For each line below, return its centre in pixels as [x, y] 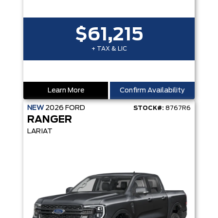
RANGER [50, 120]
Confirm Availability [152, 91]
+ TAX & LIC [109, 49]
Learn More [66, 91]
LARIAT [40, 131]
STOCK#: [149, 108]
